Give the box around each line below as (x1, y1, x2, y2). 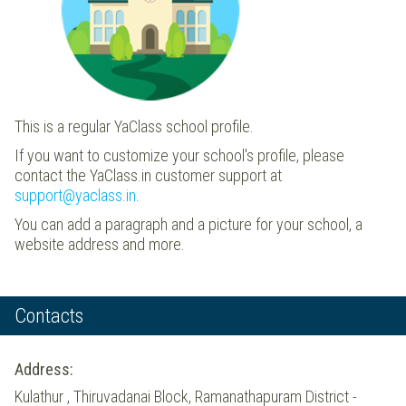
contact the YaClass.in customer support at (14, 165, 282, 185)
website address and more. (14, 234, 192, 254)
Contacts (14, 303, 83, 327)
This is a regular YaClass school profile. (14, 116, 254, 136)
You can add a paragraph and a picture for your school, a (14, 214, 362, 234)
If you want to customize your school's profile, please (14, 145, 344, 165)
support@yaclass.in (14, 185, 136, 205)
